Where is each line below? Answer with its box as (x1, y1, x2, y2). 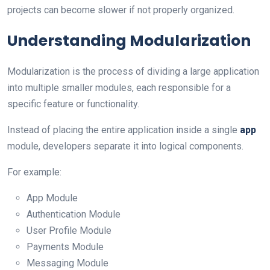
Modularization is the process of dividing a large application (7, 65, 259, 77)
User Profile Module (27, 224, 111, 236)
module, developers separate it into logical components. (7, 140, 243, 152)
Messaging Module (27, 257, 108, 269)
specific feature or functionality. (7, 98, 139, 110)
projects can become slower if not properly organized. (7, 4, 234, 16)
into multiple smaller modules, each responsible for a (7, 81, 231, 93)
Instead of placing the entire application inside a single (7, 124, 240, 136)
